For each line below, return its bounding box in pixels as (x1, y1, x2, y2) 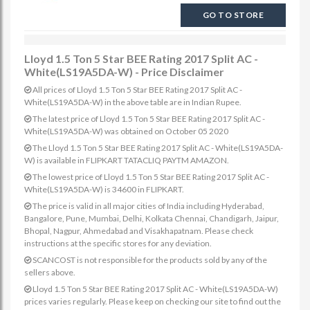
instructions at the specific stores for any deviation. (24, 238, 212, 248)
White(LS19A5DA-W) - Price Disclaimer (24, 65, 224, 78)
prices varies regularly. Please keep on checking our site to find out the (24, 296, 281, 307)
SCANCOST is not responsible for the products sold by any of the (31, 255, 267, 265)
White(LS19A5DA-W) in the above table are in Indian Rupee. (24, 97, 241, 107)
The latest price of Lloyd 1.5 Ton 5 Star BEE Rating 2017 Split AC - (31, 113, 265, 124)
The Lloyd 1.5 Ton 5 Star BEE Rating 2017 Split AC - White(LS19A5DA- (31, 143, 283, 153)
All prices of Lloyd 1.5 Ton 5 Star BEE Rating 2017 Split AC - (31, 84, 242, 95)
